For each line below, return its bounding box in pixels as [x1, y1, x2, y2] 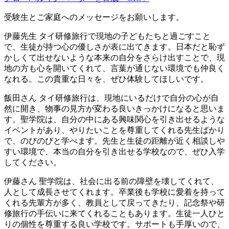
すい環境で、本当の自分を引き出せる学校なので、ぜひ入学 [4, 147, 225, 156]
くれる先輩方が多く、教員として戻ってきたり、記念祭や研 [4, 198, 225, 208]
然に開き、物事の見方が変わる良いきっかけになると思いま [4, 104, 225, 113]
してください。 [4, 158, 61, 167]
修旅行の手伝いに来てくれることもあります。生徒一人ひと [4, 209, 225, 218]
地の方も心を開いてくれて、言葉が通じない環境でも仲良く [4, 64, 225, 73]
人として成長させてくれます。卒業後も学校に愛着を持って [4, 188, 225, 197]
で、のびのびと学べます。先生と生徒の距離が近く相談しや [4, 136, 225, 146]
